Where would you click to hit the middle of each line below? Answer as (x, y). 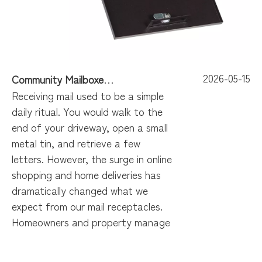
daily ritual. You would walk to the (87, 111)
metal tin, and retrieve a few (76, 143)
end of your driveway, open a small (90, 127)
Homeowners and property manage (91, 222)
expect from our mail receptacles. (87, 206)
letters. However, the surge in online (92, 158)
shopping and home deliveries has (86, 174)
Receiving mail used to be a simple (88, 95)
